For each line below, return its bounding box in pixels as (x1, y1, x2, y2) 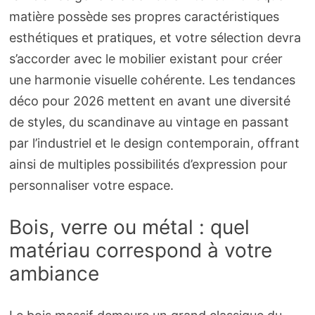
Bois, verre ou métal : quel (8, 215, 250, 240)
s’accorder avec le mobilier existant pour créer (8, 51, 283, 67)
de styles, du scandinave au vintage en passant (8, 115, 289, 130)
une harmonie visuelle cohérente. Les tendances (8, 72, 295, 88)
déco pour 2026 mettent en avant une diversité (8, 94, 290, 109)
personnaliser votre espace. (8, 178, 174, 193)
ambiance (8, 262, 99, 286)
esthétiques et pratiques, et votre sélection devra (8, 30, 301, 46)
